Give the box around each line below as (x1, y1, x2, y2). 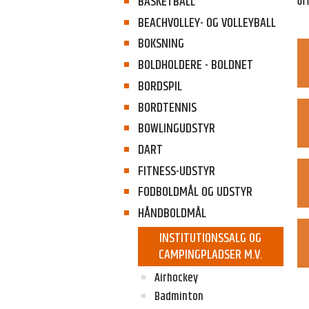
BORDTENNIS (137, 97, 197, 118)
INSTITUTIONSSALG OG (159, 228, 262, 248)
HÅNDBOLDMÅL (137, 203, 206, 224)
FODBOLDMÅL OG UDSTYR (137, 182, 252, 203)
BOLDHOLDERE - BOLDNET (137, 55, 253, 76)
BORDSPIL (137, 76, 182, 97)
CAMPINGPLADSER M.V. (159, 244, 263, 265)
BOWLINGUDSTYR (137, 119, 215, 139)
